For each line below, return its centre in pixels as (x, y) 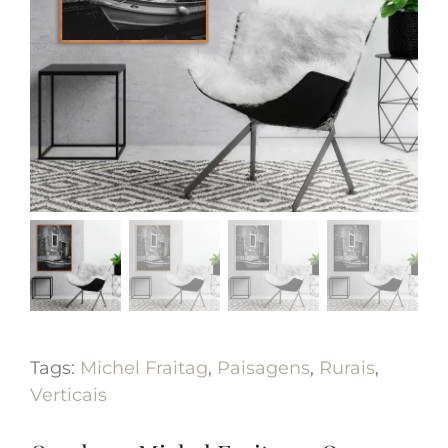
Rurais (347, 368)
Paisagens (263, 368)
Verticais (68, 395)
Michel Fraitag (144, 368)
